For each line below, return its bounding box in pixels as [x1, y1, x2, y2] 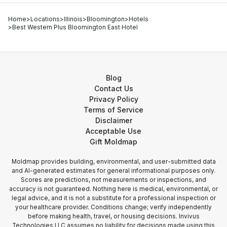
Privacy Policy [89, 95, 138, 103]
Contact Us [94, 84, 133, 93]
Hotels [129, 15, 148, 23]
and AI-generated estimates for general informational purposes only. [12, 167, 215, 174]
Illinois [64, 15, 83, 23]
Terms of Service [84, 105, 143, 114]
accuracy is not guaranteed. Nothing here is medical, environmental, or [9, 185, 218, 193]
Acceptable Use [86, 127, 141, 135]
